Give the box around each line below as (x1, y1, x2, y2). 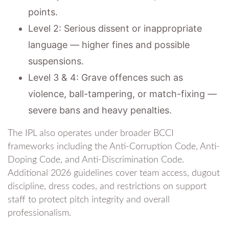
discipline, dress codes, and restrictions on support (8, 181, 207, 191)
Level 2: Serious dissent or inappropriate (28, 22, 202, 34)
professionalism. (8, 208, 71, 218)
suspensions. (28, 55, 84, 66)
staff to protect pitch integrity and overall (8, 195, 170, 204)
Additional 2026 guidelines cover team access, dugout (8, 168, 220, 178)
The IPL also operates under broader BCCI (8, 128, 174, 138)
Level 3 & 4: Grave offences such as (28, 72, 183, 83)
